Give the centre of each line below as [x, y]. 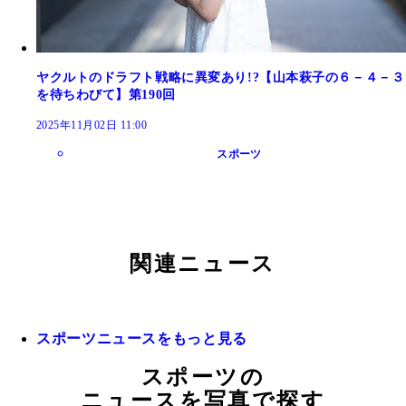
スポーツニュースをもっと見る [142, 338]
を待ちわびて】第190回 [106, 94]
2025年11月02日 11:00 [92, 125]
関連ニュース [203, 263]
